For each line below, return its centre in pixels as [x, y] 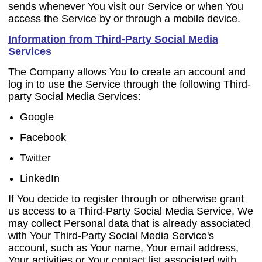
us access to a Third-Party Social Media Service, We [130, 211]
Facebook [43, 137]
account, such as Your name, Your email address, [123, 248]
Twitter [36, 158]
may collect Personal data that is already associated [129, 223]
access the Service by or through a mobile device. [124, 19]
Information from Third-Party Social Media [113, 39]
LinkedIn [40, 178]
